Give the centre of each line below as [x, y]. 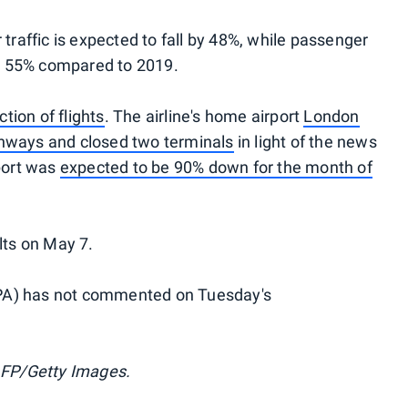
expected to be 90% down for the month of [216, 167]
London [331, 116]
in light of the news [305, 142]
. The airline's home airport [204, 116]
